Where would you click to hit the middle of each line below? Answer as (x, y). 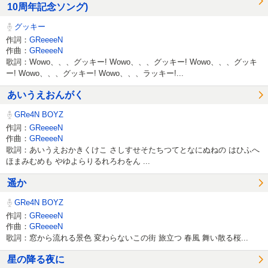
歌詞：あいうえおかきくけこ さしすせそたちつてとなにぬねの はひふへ (133, 150)
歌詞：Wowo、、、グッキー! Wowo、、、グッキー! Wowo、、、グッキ (132, 62)
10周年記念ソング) (48, 7)
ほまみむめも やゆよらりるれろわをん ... (78, 161)
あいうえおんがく (45, 95)
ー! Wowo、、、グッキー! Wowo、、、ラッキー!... (95, 73)
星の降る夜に (36, 259)
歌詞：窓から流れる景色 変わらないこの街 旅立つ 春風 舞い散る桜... (127, 237)
